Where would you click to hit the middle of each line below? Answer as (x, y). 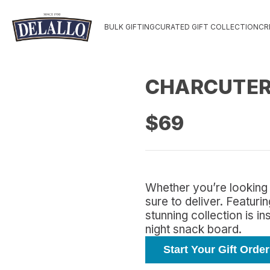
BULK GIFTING (130, 27)
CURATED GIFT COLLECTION (207, 27)
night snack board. (193, 230)
